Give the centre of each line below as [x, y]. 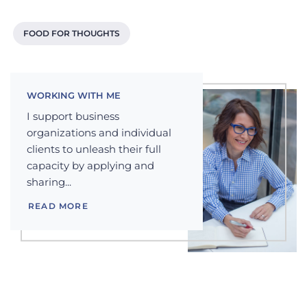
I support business [73, 116]
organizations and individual [99, 133]
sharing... [49, 182]
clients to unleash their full [94, 149]
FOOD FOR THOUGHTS [72, 34]
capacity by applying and [90, 166]
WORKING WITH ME [74, 96]
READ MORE [58, 206]
